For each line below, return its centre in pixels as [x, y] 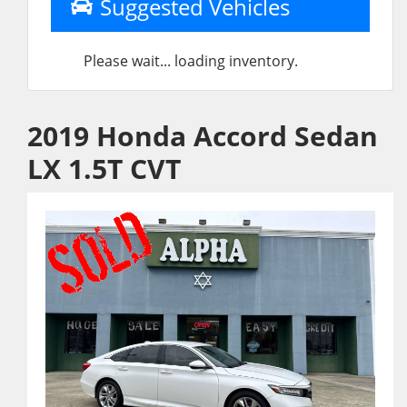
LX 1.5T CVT [104, 169]
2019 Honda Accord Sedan [203, 136]
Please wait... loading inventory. [191, 61]
